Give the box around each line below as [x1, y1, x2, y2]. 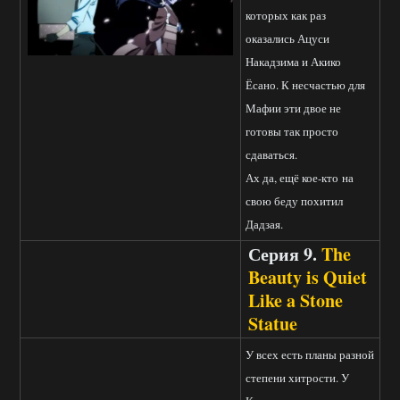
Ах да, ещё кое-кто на [246, 170, 354, 187]
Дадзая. [246, 216, 283, 233]
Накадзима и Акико [246, 54, 341, 71]
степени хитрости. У [246, 370, 349, 387]
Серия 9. [248, 241, 321, 268]
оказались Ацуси [246, 30, 329, 47]
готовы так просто [246, 123, 338, 140]
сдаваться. [246, 146, 297, 163]
